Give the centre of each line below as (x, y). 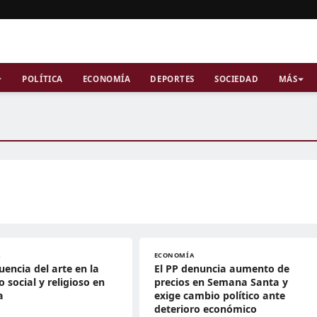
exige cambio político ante (219, 295)
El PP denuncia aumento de (221, 269)
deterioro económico (205, 309)
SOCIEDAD (237, 79)
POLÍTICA (42, 79)
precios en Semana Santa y (221, 282)
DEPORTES (173, 79)
